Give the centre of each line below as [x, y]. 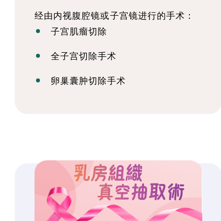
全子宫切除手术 [84, 56]
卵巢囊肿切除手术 [88, 81]
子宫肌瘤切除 [79, 31]
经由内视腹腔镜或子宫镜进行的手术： [115, 16]
